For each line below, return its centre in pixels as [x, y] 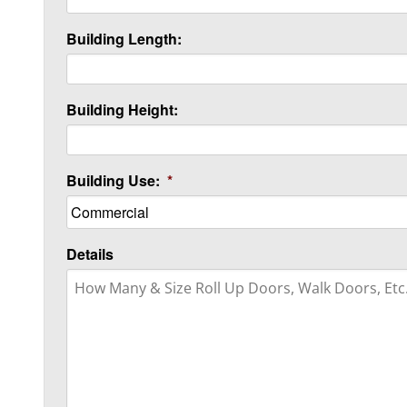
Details [90, 254]
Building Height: [122, 109]
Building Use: [113, 180]
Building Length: [124, 39]
